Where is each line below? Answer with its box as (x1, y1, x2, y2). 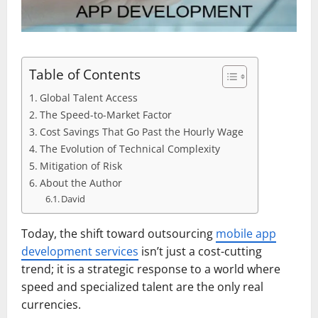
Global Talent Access (39, 90, 138, 104)
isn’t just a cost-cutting (138, 243, 262, 259)
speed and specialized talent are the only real (21, 278, 263, 295)
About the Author (39, 175, 122, 190)
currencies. (21, 296, 81, 312)
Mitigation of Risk (39, 158, 122, 172)
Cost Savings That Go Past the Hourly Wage (39, 124, 243, 138)
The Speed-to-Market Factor (39, 107, 172, 121)
